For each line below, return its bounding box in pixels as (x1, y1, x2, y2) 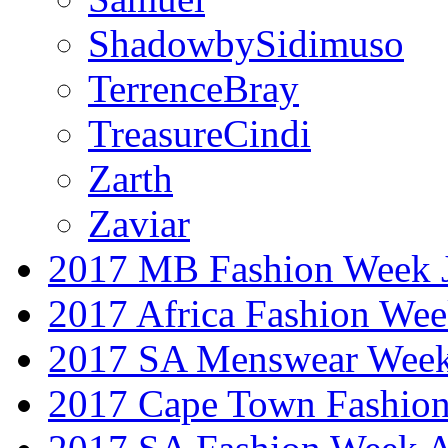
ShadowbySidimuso (88, 21, 404, 65)
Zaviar (88, 201, 190, 245)
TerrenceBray (88, 66, 299, 110)
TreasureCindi (88, 111, 311, 155)
